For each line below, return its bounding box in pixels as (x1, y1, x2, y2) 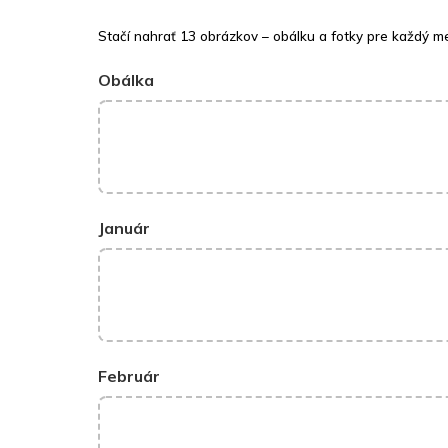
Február (98, 366, 160, 387)
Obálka (98, 70, 154, 91)
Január (98, 218, 150, 239)
